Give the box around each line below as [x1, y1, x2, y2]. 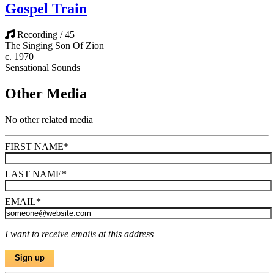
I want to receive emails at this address [5, 229, 154, 239]
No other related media [5, 114, 93, 125]
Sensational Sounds [5, 62, 80, 73]
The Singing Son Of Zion [5, 40, 104, 51]
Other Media [5, 86, 87, 102]
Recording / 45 [17, 29, 75, 40]
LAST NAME [5, 169, 62, 179]
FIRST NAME [5, 141, 64, 152]
